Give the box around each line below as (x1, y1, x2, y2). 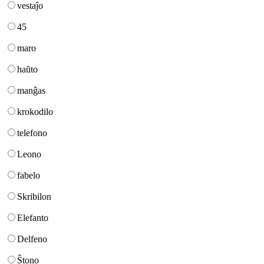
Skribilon (17, 192, 51, 202)
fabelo (17, 170, 40, 181)
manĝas (17, 85, 45, 96)
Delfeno (17, 234, 47, 245)
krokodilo (17, 107, 53, 117)
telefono (17, 128, 47, 138)
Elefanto (17, 213, 48, 223)
